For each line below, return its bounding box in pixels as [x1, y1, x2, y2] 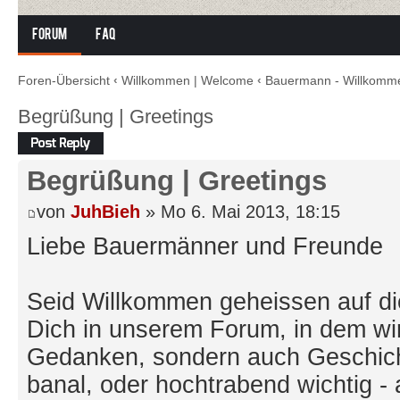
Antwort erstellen [18, 132, 99, 146]
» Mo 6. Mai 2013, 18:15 [140, 202, 340, 221]
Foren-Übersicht [18, 73, 110, 87]
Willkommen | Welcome [121, 73, 254, 87]
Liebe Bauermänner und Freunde [27, 232, 383, 260]
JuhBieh [71, 202, 140, 221]
